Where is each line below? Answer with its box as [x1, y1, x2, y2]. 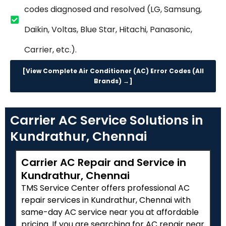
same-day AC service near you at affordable [21, 206, 199, 218]
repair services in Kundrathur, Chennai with [21, 194, 191, 206]
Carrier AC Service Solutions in [10, 111, 203, 130]
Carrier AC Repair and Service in [21, 155, 186, 170]
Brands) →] [93, 77, 133, 86]
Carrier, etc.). [24, 44, 77, 56]
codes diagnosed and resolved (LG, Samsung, [24, 4, 202, 16]
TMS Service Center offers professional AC [21, 182, 190, 194]
